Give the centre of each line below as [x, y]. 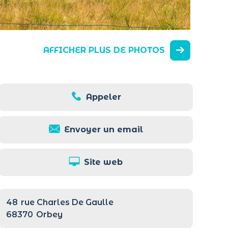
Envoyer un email [103, 129]
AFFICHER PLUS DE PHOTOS [104, 50]
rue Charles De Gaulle [67, 202]
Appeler [103, 97]
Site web [104, 162]
